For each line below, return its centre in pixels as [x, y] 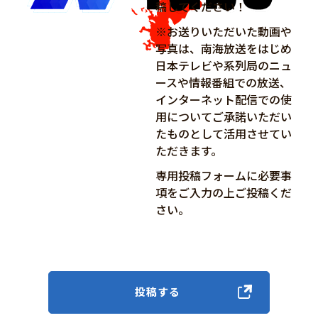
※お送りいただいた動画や [223, 31]
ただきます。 [188, 150]
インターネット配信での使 [223, 99]
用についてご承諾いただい [223, 116]
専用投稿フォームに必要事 [223, 175]
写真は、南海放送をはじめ [223, 48]
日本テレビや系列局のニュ [223, 65]
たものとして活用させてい [223, 133]
